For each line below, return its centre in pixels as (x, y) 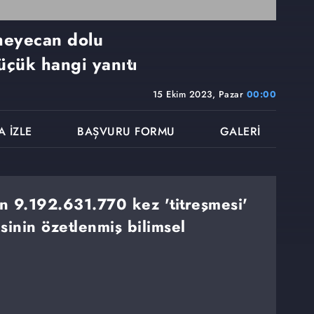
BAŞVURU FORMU (126, 132)
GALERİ (240, 132)
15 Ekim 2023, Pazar (199, 95)
